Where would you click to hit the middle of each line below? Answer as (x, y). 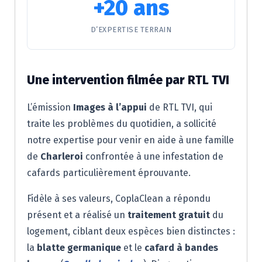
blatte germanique (79, 248)
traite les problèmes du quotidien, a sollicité (122, 124)
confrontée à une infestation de (153, 156)
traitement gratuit (169, 215)
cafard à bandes (181, 248)
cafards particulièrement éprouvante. (109, 173)
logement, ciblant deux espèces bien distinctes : (131, 231)
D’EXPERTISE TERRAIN (131, 30)
